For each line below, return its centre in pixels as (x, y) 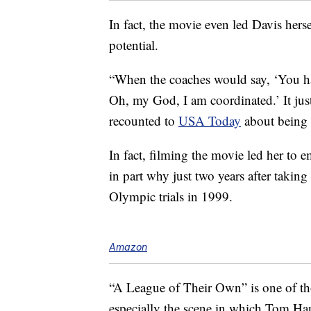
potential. (134, 45)
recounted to (144, 121)
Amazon (128, 247)
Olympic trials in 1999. (171, 196)
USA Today (210, 121)
